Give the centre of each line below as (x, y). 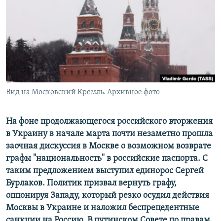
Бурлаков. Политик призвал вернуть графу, (91, 184)
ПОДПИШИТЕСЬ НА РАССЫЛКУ (68, 27)
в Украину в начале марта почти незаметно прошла (109, 134)
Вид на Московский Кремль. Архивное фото (83, 92)
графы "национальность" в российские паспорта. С (107, 159)
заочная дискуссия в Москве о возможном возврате (109, 147)
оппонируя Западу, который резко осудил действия (108, 196)
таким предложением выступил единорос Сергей (105, 171)
